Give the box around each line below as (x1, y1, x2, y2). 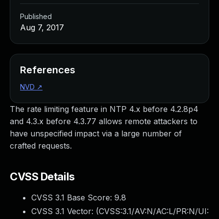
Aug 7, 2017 (20, 22, 64, 32)
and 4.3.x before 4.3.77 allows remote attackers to (10, 116, 197, 126)
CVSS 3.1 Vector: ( (31, 206, 99, 216)
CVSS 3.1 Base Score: (31, 193, 114, 202)
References (20, 64, 75, 76)
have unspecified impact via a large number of (10, 129, 182, 138)
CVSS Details (10, 170, 75, 183)
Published (20, 12, 52, 21)
